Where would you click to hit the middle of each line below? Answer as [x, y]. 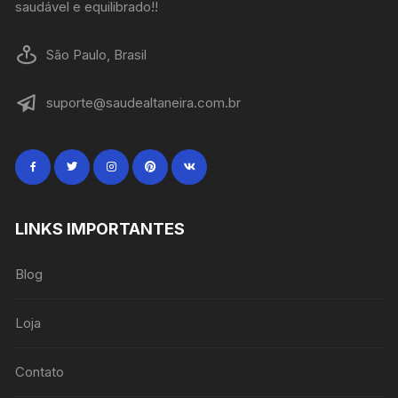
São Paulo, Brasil [97, 54]
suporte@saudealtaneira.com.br [144, 102]
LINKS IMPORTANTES [100, 228]
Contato [40, 371]
